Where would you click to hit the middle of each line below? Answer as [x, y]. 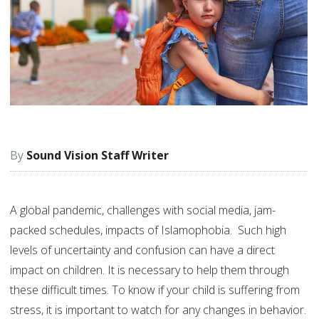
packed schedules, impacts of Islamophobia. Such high [148, 230]
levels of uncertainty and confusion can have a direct [142, 250]
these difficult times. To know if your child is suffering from [155, 290]
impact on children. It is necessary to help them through [150, 270]
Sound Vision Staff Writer [98, 156]
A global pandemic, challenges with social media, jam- [143, 210]
